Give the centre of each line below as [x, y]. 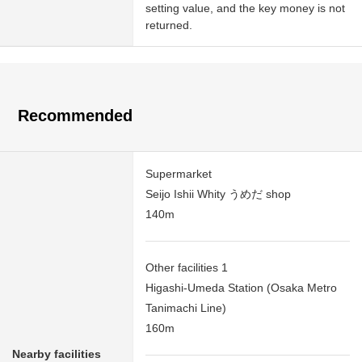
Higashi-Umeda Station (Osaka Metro [241, 288]
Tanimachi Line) [186, 308]
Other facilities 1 [187, 268]
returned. [169, 25]
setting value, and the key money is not [245, 8]
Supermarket [179, 174]
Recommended [76, 116]
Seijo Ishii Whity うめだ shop [218, 194]
